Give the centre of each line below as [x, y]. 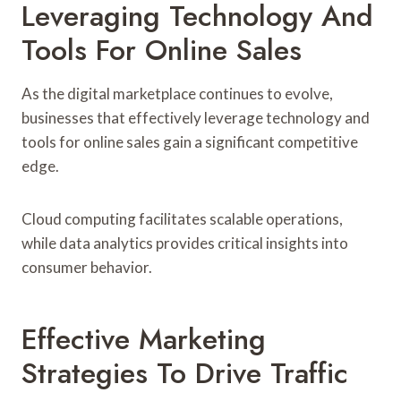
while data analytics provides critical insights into [185, 243]
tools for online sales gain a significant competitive [190, 141]
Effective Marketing [144, 339]
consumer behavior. [87, 267]
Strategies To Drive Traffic [185, 373]
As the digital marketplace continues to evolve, [177, 93]
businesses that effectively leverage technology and [196, 117]
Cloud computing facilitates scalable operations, [182, 218]
